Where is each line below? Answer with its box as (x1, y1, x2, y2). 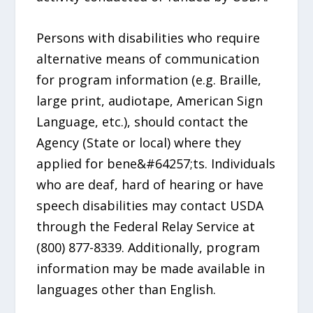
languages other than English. (36, 281, 217, 298)
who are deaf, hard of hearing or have (36, 176, 264, 194)
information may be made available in (36, 260, 265, 277)
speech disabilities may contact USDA (36, 197, 264, 214)
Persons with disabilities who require (36, 29, 261, 47)
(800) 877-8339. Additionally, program (36, 239, 261, 256)
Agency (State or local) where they (36, 134, 242, 152)
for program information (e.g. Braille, (36, 71, 262, 89)
